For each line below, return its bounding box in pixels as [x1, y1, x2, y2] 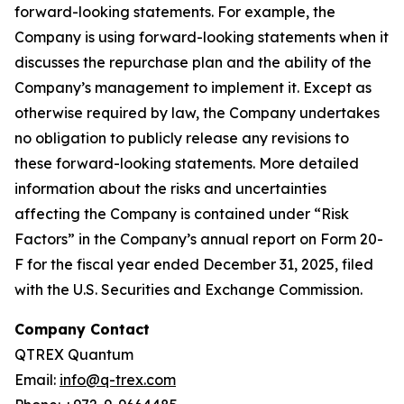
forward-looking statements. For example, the [14, 3, 335, 21]
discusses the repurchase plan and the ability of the [14, 53, 372, 71]
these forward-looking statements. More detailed [14, 154, 359, 172]
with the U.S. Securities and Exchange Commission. [14, 280, 363, 298]
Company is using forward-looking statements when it [14, 28, 389, 46]
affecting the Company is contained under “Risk [14, 205, 349, 223]
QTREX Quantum [14, 345, 133, 363]
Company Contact [14, 320, 150, 338]
